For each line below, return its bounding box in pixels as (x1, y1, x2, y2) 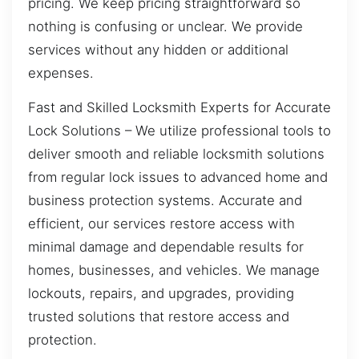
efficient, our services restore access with (28, 216, 295, 232)
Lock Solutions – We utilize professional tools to (28, 123, 331, 139)
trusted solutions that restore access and (28, 309, 289, 325)
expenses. (28, 64, 94, 81)
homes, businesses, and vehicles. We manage (28, 262, 320, 279)
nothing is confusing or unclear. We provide (28, 18, 303, 34)
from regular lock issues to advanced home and (28, 169, 328, 186)
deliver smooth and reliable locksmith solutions (28, 146, 325, 163)
